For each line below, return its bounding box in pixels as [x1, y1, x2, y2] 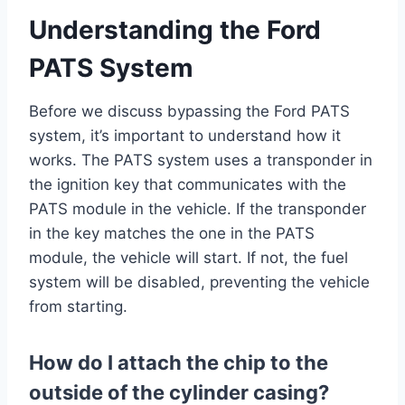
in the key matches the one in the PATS [29, 223, 315, 242]
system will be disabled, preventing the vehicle [29, 272, 370, 291]
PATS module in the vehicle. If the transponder [29, 199, 366, 218]
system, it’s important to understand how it [29, 126, 341, 145]
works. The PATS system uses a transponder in [29, 150, 372, 169]
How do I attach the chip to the [29, 350, 328, 374]
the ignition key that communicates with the [29, 174, 346, 193]
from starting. [29, 297, 127, 316]
